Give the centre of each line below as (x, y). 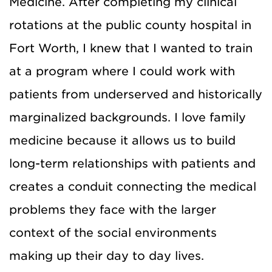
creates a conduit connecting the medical (133, 186)
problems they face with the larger (113, 209)
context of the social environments (113, 233)
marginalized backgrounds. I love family (127, 117)
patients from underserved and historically (136, 94)
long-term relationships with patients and (132, 163)
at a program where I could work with (122, 71)
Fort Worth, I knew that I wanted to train (131, 48)
